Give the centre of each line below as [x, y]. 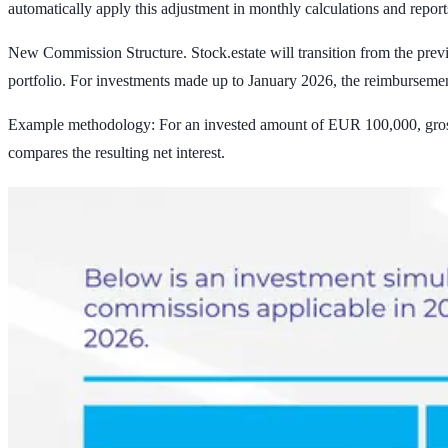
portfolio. [39, 81]
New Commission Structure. [97, 53]
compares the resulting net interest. [116, 153]
